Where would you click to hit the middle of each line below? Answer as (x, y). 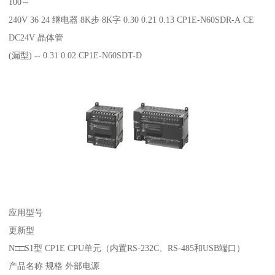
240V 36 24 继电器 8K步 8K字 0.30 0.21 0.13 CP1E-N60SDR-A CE (132, 19)
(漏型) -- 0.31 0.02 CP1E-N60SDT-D (76, 55)
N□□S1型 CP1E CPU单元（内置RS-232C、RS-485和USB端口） (127, 248)
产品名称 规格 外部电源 (56, 265)
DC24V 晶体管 (36, 37)
